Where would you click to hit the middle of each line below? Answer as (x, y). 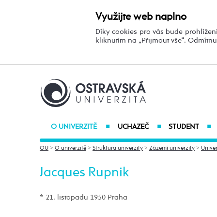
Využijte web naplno (141, 17)
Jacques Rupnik (85, 173)
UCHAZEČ (133, 127)
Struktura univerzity (118, 148)
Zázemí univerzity (172, 148)
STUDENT (184, 127)
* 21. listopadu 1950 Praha (84, 198)
